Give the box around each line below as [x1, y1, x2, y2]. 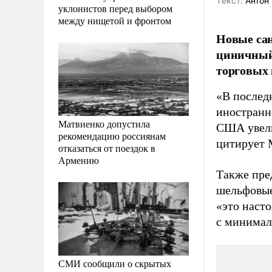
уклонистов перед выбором [58, 1, 172, 15]
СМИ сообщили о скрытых [58, 256, 171, 270]
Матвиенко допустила [58, 117, 150, 130]
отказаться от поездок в [58, 141, 155, 154]
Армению [58, 153, 99, 166]
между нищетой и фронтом [58, 13, 171, 27]
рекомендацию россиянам [58, 129, 166, 142]
